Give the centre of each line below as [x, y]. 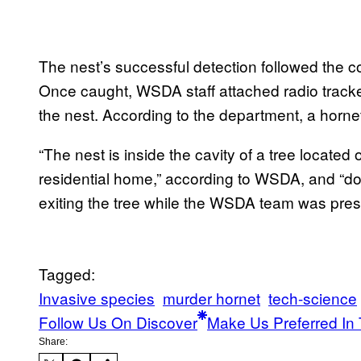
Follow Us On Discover [118, 322]
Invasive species [97, 298]
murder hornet [212, 298]
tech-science [313, 298]
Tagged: [67, 274]
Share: [53, 342]
